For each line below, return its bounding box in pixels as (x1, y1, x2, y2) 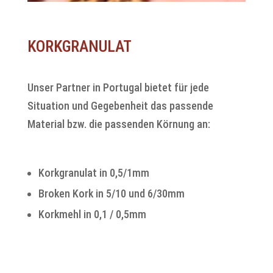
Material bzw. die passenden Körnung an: (27, 117, 210, 130)
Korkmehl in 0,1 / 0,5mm (38, 207, 146, 221)
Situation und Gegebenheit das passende (27, 99, 213, 112)
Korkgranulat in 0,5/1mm (38, 166, 149, 179)
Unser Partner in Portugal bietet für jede (27, 80, 209, 94)
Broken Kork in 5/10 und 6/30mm (38, 186, 185, 200)
